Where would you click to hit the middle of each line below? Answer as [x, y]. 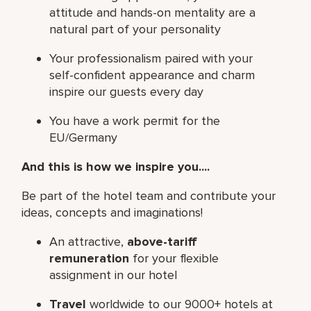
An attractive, [89, 241]
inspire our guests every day [127, 91]
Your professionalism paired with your [151, 58]
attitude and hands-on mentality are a [153, 12]
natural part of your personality [135, 29]
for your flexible [174, 258]
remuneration [90, 258]
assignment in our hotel [114, 275]
